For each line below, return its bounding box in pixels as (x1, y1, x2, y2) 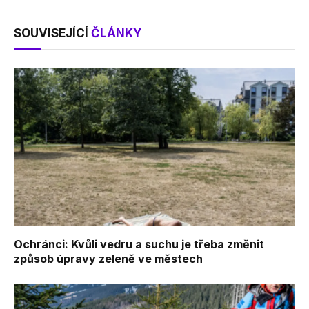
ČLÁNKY (91, 26, 141, 41)
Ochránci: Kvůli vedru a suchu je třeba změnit (14, 237, 264, 251)
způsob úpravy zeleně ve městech (14, 251, 203, 266)
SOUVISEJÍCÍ (14, 26, 91, 41)
